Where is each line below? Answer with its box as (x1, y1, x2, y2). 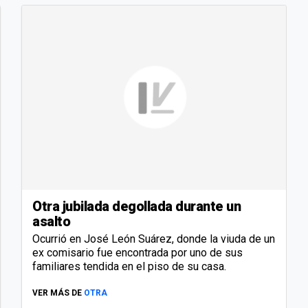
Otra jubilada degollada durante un (32, 198, 241, 215)
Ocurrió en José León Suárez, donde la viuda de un (32, 232, 275, 246)
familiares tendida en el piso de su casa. (32, 260, 226, 274)
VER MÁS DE (32, 288, 82, 298)
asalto (32, 213, 70, 230)
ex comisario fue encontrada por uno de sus (32, 246, 243, 260)
